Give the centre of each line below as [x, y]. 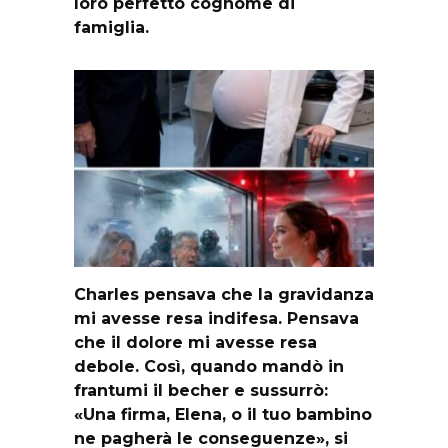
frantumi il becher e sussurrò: [201, 391]
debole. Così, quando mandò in [209, 367]
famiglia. [111, 28]
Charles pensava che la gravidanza [224, 295]
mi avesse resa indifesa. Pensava [216, 319]
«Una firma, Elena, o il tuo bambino [223, 415]
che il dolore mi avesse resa [195, 343]
